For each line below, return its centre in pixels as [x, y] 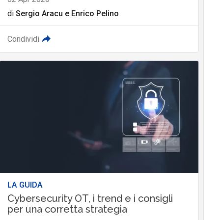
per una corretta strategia [67, 209]
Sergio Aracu [39, 14]
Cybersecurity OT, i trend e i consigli [90, 199]
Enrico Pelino [95, 14]
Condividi [23, 39]
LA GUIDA [25, 185]
